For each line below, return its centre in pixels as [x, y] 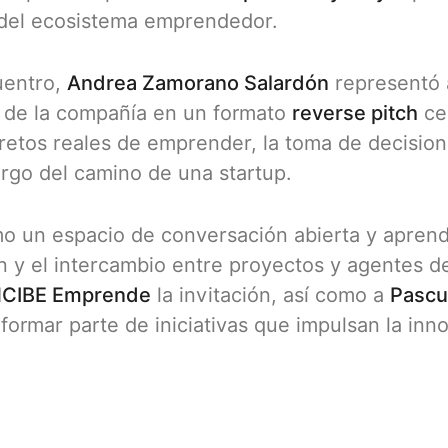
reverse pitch [355, 113]
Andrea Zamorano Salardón [198, 83]
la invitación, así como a [270, 295]
